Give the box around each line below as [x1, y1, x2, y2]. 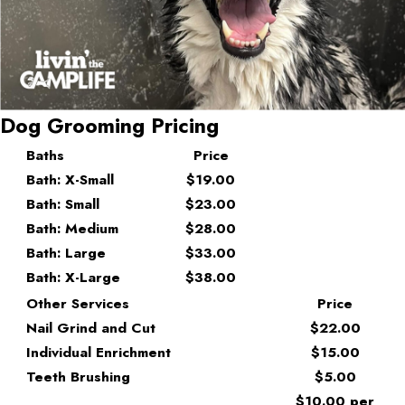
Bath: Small [26, 193, 100, 214]
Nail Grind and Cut [26, 316, 156, 338]
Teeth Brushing [26, 365, 131, 387]
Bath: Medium [26, 217, 119, 239]
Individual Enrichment [26, 341, 172, 363]
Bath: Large [26, 241, 107, 263]
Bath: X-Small [26, 168, 115, 190]
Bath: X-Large [26, 266, 121, 287]
